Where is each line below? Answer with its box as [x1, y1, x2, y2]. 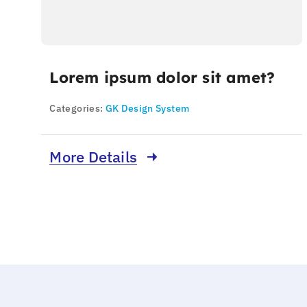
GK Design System [105, 102, 190, 115]
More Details [49, 147, 138, 167]
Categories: [49, 102, 106, 115]
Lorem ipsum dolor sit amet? [49, 68, 275, 88]
